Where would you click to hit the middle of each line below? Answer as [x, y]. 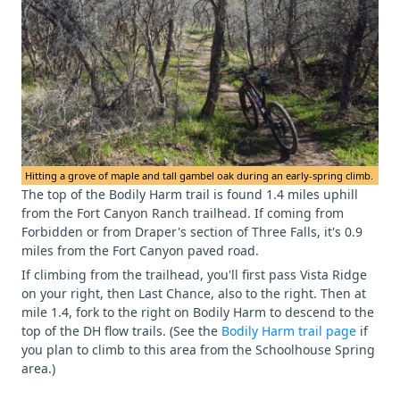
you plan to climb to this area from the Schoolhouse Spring [198, 350]
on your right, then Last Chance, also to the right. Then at [194, 294]
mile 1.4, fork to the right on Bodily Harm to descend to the [198, 312]
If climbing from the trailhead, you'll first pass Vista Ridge [194, 275]
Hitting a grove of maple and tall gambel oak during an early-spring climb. [199, 176]
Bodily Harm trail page [291, 331]
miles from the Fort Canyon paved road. [140, 251]
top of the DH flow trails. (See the [121, 331]
